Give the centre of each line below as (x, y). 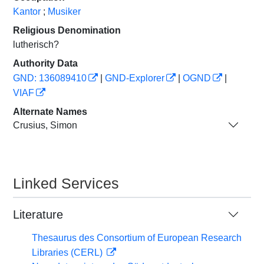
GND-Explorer (135, 78)
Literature (38, 214)
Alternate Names (50, 112)
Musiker (64, 11)
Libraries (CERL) (68, 253)
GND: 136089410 (50, 78)
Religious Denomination (67, 30)
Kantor (27, 11)
